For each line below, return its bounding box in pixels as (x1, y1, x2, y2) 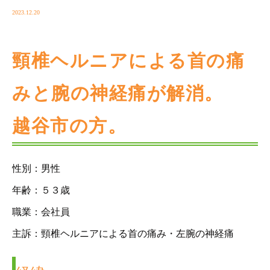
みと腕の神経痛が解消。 (12, 83, 224, 104)
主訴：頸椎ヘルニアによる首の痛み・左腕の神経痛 (12, 228, 234, 239)
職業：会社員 (12, 207, 70, 218)
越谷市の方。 (12, 116, 127, 136)
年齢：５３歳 (12, 185, 70, 196)
